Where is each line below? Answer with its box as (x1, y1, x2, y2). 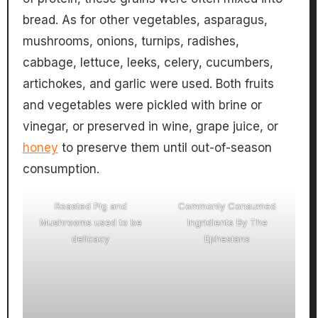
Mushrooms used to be (39, 216, 142, 229)
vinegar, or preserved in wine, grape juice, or (22, 119, 278, 134)
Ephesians (204, 233, 251, 245)
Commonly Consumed (178, 200, 277, 212)
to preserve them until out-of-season (57, 141, 272, 155)
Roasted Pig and (54, 200, 127, 212)
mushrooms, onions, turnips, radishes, (22, 34, 239, 49)
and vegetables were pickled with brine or (22, 98, 262, 113)
